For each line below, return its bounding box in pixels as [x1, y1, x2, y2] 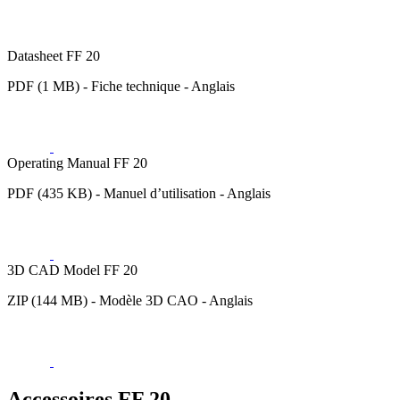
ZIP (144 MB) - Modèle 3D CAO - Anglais [7, 292, 253, 308]
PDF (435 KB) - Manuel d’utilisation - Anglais [7, 185, 271, 201]
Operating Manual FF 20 [7, 154, 147, 171]
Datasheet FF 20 [7, 47, 100, 63]
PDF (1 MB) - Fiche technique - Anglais [7, 78, 235, 94]
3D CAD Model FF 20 [7, 262, 137, 278]
